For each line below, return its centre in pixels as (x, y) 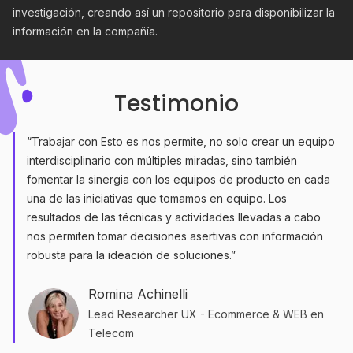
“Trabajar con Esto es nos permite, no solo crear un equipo (181, 141)
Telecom (111, 333)
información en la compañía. (85, 31)
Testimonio (176, 104)
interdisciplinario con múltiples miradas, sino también (162, 160)
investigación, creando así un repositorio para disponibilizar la (174, 12)
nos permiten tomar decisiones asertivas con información (175, 236)
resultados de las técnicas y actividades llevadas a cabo (174, 217)
